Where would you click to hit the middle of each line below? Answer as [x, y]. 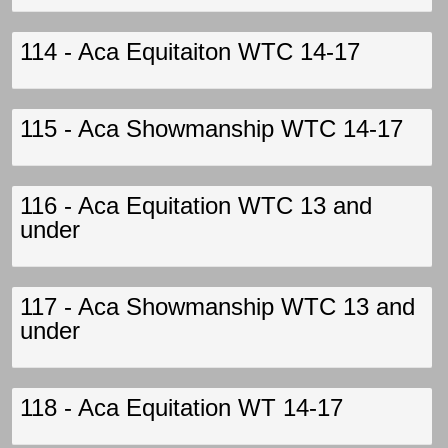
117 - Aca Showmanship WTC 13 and [217, 306]
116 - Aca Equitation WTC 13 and [196, 205]
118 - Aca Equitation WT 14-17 [181, 407]
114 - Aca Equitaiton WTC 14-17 [190, 51]
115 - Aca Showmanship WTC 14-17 [211, 128]
